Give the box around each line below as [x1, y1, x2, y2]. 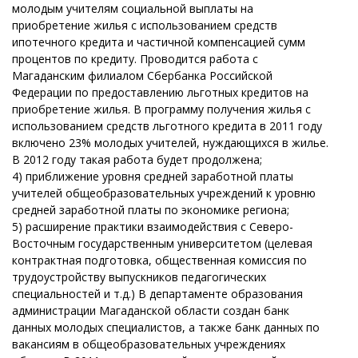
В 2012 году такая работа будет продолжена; [12, 152, 262, 167]
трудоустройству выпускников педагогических [12, 269, 266, 284]
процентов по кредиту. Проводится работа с [12, 51, 258, 66]
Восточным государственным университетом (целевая [12, 236, 312, 251]
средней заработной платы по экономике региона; [12, 202, 289, 217]
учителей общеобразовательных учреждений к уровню [12, 185, 316, 201]
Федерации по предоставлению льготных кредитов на [12, 85, 308, 100]
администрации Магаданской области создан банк [12, 303, 289, 318]
